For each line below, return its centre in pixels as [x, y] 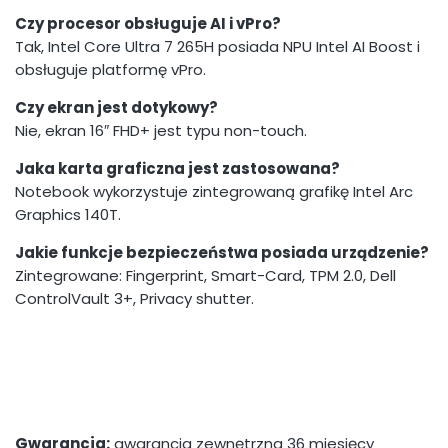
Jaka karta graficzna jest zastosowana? [177, 169]
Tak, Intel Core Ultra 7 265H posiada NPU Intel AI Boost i [217, 47]
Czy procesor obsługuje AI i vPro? [148, 24]
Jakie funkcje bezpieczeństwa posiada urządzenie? [222, 253]
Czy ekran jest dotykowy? [116, 108]
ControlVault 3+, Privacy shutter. [134, 299]
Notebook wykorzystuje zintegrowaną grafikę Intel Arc [214, 192]
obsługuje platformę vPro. [110, 70]
